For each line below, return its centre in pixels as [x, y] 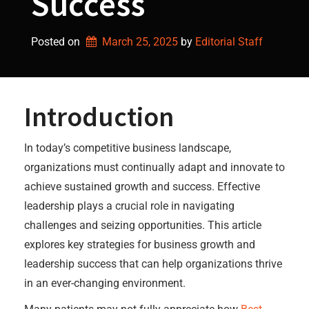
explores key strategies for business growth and [140, 245]
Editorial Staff [229, 42]
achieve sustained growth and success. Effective [142, 187]
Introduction [99, 117]
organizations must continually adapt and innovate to [154, 167]
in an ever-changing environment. [105, 283]
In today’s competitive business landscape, [128, 148]
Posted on [57, 42]
